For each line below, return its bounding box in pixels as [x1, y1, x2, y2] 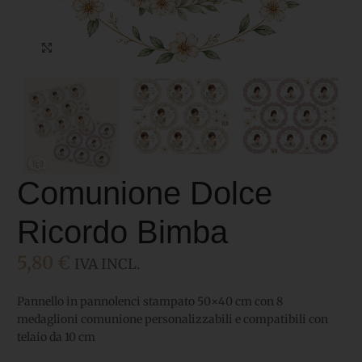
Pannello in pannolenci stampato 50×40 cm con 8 [17, 294, 283, 309]
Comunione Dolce [17, 175, 272, 212]
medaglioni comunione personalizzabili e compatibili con [17, 312, 328, 327]
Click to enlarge [65, 40, 142, 53]
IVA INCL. [74, 255, 140, 274]
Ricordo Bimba [17, 214, 228, 250]
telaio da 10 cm [17, 330, 95, 345]
